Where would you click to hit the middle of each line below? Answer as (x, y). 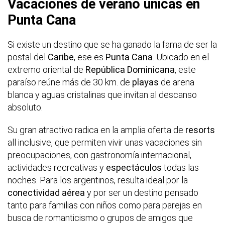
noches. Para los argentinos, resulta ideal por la (98, 180)
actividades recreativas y (57, 167)
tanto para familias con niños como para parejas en (105, 205)
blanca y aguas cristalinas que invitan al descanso (102, 94)
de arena (177, 82)
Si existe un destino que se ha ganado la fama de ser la (112, 44)
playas (145, 82)
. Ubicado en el (181, 57)
